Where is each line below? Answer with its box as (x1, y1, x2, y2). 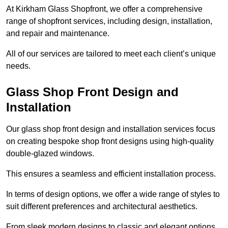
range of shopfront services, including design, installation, (6, 17, 212, 26)
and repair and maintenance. (6, 29, 109, 38)
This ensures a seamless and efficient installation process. (6, 169, 216, 179)
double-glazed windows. (6, 149, 94, 158)
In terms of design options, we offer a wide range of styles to (6, 190, 220, 199)
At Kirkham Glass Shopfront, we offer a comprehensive (6, 5, 203, 14)
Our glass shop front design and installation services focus (6, 125, 215, 134)
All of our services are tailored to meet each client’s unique (6, 49, 216, 59)
